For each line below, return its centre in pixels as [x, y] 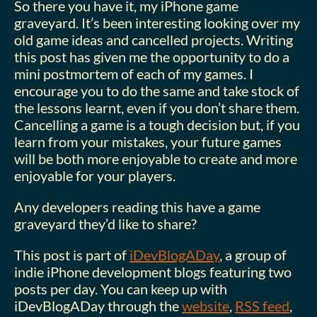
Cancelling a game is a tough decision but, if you [157, 124]
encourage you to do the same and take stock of [157, 90]
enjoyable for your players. [95, 175]
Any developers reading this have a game [137, 206]
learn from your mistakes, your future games [148, 141]
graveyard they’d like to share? [105, 223]
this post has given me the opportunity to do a [152, 56]
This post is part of [72, 254]
